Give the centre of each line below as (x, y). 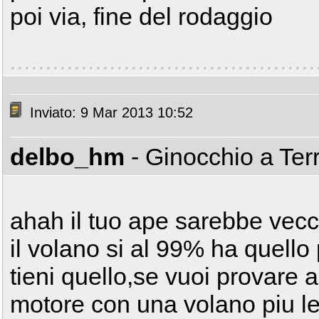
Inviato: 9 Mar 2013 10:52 (109, 113)
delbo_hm (67, 157)
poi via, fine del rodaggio (141, 16)
